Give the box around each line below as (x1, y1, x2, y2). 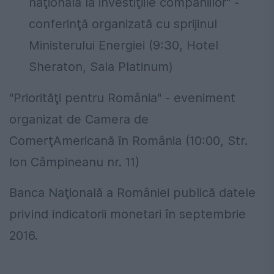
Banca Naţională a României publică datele (9, 185, 256, 201)
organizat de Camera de (9, 112, 149, 127)
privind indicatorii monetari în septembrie (9, 207, 246, 222)
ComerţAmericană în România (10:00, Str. (9, 133, 248, 149)
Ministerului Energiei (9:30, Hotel (29, 38, 218, 53)
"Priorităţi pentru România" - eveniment (9, 91, 235, 106)
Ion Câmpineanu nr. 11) (9, 155, 139, 170)
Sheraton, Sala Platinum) (29, 59, 173, 75)
